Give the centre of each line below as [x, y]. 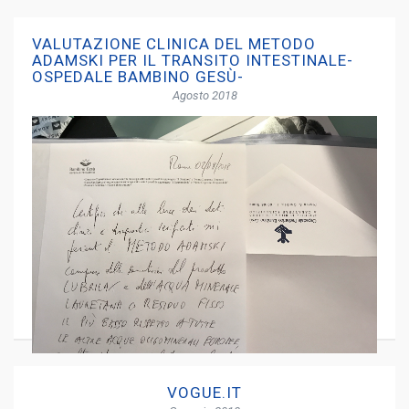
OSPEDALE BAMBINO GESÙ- [138, 77]
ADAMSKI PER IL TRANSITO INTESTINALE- [193, 60]
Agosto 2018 [204, 95]
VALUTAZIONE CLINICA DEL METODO [174, 44]
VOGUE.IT [204, 393]
